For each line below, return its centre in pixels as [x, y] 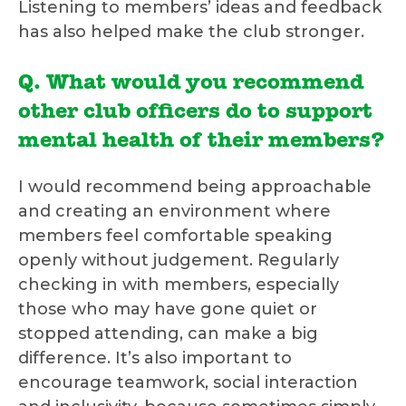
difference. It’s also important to [155, 358]
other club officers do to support [195, 114]
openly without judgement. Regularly [179, 261]
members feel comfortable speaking [175, 236]
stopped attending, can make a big [168, 334]
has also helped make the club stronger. [191, 32]
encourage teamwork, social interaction [188, 383]
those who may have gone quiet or [168, 309]
